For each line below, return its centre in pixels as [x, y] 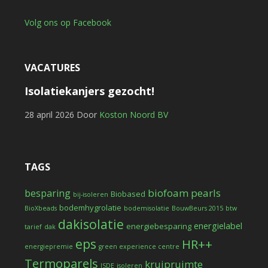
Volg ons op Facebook [68, 22]
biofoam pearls [184, 193]
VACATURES [52, 68]
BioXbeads [40, 208]
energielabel [218, 226]
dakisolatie [91, 224]
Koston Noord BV [133, 115]
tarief [33, 227]
